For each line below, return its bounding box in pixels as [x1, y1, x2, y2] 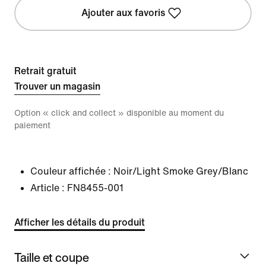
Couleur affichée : [30, 166, 111, 176]
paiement [14, 121, 50, 130]
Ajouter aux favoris [81, 8, 166, 18]
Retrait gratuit [14, 66, 77, 76]
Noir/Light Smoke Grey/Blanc [113, 166, 248, 176]
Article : [30, 183, 65, 193]
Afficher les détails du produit [14, 217, 145, 227]
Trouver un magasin [14, 81, 100, 91]
